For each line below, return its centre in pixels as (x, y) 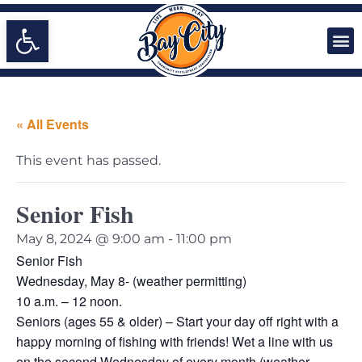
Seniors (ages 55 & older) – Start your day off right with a (177, 321)
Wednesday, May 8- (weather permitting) (131, 281)
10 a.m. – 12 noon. (69, 301)
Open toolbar (60, 27)
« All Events (53, 124)
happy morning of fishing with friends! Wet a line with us (175, 341)
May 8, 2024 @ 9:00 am (90, 239)
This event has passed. (88, 160)
